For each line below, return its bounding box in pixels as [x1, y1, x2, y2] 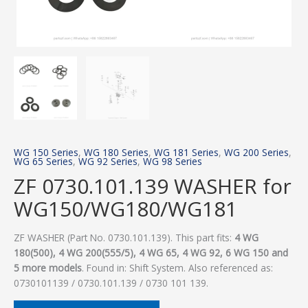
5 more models [14, 261, 82, 275]
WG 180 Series [84, 145, 148, 159]
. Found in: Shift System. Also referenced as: [82, 261, 273, 275]
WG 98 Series [143, 154, 202, 168]
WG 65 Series [14, 154, 73, 168]
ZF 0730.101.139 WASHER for [14, 172, 291, 201]
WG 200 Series [224, 145, 289, 159]
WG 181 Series [154, 145, 219, 159]
